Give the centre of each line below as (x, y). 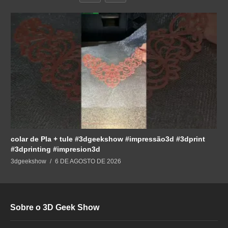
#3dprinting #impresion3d (55, 149)
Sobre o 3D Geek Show (55, 207)
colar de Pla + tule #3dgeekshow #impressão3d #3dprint (108, 139)
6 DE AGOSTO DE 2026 (88, 162)
